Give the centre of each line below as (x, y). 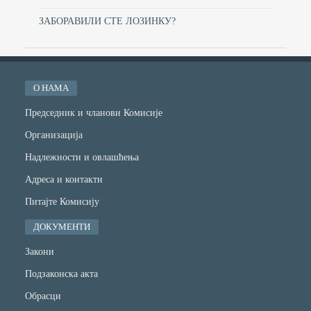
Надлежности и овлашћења (82, 158)
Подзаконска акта (61, 274)
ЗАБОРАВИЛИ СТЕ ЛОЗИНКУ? (107, 22)
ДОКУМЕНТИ (62, 227)
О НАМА (51, 89)
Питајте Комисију (62, 202)
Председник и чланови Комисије (94, 113)
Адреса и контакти (64, 180)
